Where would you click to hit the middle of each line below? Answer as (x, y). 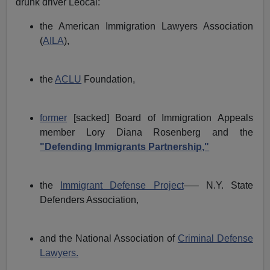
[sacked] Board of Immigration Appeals (160, 118)
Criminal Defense (215, 239)
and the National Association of (109, 239)
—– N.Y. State (218, 186)
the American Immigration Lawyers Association (146, 27)
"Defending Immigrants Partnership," (125, 147)
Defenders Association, (89, 200)
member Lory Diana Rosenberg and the (146, 133)
